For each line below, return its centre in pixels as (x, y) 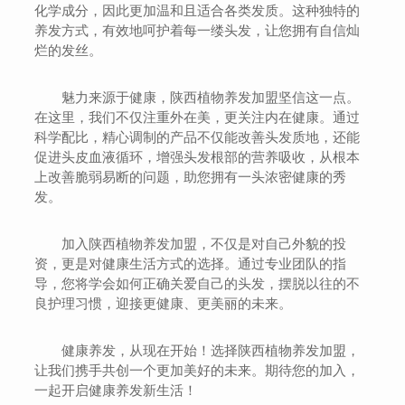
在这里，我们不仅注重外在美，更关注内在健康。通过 (198, 117)
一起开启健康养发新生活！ (116, 390)
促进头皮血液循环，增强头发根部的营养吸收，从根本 (198, 157)
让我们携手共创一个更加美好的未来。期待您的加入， (198, 370)
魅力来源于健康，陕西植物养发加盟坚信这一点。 (211, 97)
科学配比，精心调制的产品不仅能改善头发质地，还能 (198, 137)
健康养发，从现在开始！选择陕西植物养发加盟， (211, 350)
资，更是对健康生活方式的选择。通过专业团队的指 (191, 264)
